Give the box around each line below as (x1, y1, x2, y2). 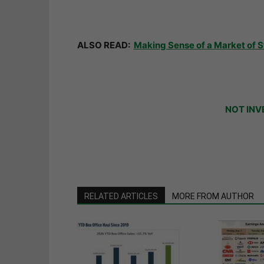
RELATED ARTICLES (84, 192, 158, 202)
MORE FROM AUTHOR (171, 192, 254, 202)
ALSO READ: (77, 39, 134, 51)
